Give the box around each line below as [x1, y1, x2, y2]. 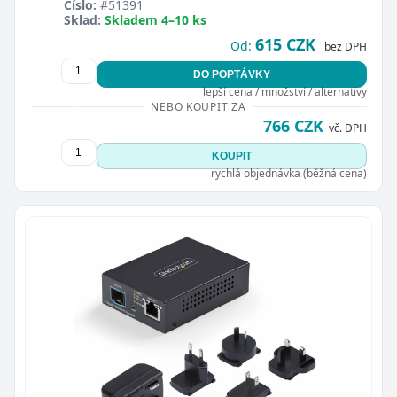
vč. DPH [328, 121, 367, 136]
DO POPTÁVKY [192, 68, 270, 81]
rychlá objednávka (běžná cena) [210, 166, 367, 181]
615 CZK [254, 34, 315, 55]
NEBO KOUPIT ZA [151, 99, 246, 114]
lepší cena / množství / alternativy [202, 84, 367, 99]
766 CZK [262, 115, 323, 136]
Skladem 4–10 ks [105, 12, 206, 28]
